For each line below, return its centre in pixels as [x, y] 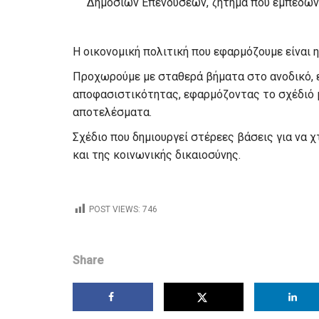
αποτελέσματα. [112, 112]
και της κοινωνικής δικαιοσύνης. [157, 155]
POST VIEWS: [115, 210]
